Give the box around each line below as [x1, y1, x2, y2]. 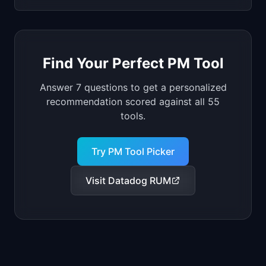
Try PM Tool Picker [91, 145, 175, 157]
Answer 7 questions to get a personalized [39, 81, 227, 93]
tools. [121, 110, 145, 122]
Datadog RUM [108, 175, 171, 186]
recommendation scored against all [46, 96, 208, 107]
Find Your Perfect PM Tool [42, 55, 224, 72]
